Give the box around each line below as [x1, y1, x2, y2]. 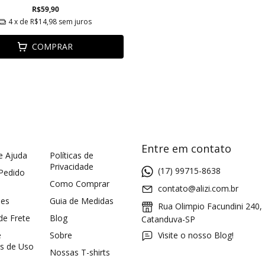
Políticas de [50, 149, 93, 161]
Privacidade [50, 160, 93, 172]
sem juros [59, 17, 92, 27]
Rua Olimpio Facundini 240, [156, 201, 262, 212]
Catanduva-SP [141, 214, 195, 225]
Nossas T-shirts [50, 246, 110, 258]
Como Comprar [50, 177, 109, 189]
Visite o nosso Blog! [158, 230, 234, 241]
